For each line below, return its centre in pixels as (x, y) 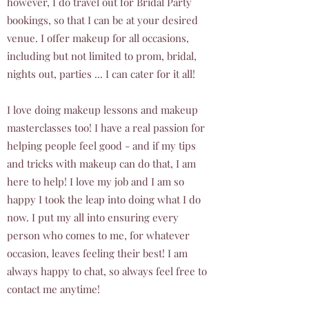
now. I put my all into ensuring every (93, 217)
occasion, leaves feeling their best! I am (97, 253)
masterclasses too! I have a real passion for (106, 128)
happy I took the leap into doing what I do (104, 199)
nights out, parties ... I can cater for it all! (101, 74)
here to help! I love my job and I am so (96, 181)
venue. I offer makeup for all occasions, (98, 38)
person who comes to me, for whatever (98, 235)
